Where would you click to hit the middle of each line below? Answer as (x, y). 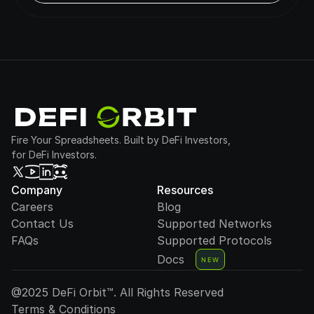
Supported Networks (214, 224)
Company (37, 190)
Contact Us (42, 224)
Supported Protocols (214, 240)
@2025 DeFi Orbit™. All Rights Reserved (117, 292)
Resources (185, 190)
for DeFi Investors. (54, 155)
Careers (32, 207)
